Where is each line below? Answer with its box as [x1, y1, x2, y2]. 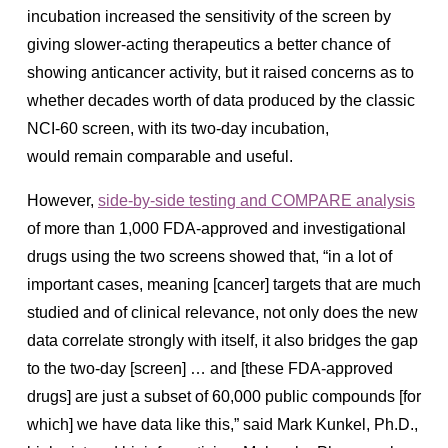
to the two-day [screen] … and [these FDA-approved [27, 359, 393, 377]
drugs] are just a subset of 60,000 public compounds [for [27, 387, 421, 405]
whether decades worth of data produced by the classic [27, 91, 415, 109]
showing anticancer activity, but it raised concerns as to [27, 63, 414, 81]
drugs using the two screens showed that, [27, 247, 319, 265]
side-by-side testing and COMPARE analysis [98, 191, 415, 209]
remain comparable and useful [74, 147, 289, 165]
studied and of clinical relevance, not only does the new [27, 303, 418, 321]
